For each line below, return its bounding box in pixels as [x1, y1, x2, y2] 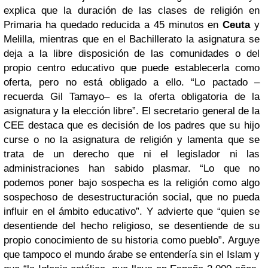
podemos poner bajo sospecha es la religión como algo [4, 176, 260, 188]
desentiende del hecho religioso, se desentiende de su [4, 220, 260, 232]
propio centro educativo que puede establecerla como [4, 62, 260, 74]
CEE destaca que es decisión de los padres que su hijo [4, 119, 260, 131]
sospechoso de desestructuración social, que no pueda [4, 191, 260, 203]
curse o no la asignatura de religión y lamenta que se [4, 133, 260, 145]
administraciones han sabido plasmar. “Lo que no [4, 162, 260, 174]
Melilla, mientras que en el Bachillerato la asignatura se [4, 33, 260, 45]
